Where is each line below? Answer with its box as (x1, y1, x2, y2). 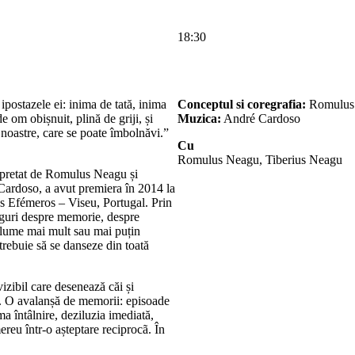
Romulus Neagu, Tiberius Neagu (177, 152, 342, 166)
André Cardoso (221, 111, 300, 125)
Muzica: (177, 111, 221, 125)
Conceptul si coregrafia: (177, 97, 306, 111)
